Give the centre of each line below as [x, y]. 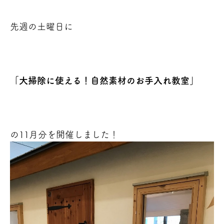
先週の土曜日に [41, 26]
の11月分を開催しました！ [64, 134]
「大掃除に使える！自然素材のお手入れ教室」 [104, 80]
